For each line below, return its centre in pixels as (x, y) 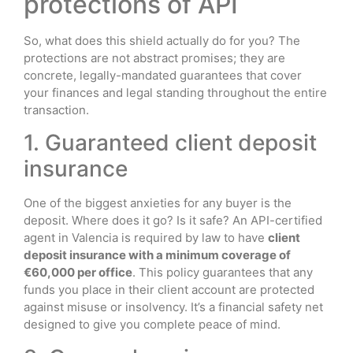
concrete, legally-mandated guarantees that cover (163, 75)
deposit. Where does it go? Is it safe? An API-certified (173, 221)
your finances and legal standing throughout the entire (175, 92)
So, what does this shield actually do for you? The (162, 40)
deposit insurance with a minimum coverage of (157, 255)
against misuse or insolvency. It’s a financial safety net (173, 307)
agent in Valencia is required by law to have (146, 238)
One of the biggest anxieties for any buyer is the (158, 203)
